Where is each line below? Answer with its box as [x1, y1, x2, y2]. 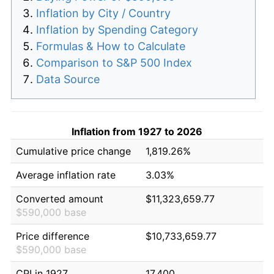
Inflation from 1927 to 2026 [72, 125, 202, 138]
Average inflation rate [16, 168, 116, 181]
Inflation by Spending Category [36, 23, 198, 36]
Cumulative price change [16, 144, 131, 157]
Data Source [36, 72, 100, 86]
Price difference [16, 229, 89, 242]
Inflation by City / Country [36, 6, 171, 20]
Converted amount [16, 192, 103, 205]
